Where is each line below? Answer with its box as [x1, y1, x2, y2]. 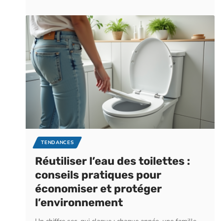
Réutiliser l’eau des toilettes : [35, 154, 190, 168]
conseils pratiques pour [35, 168, 162, 182]
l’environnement [35, 196, 123, 210]
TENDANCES [41, 139, 74, 147]
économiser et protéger [35, 182, 162, 196]
